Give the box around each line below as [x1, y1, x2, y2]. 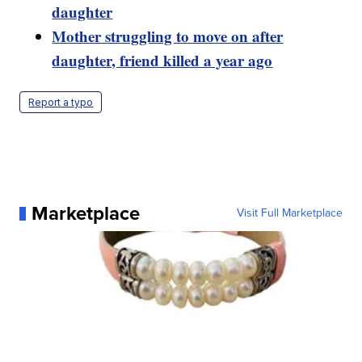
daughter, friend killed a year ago [52, 49, 273, 72]
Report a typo [28, 96, 94, 109]
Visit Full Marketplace [236, 204, 343, 222]
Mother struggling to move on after [52, 25, 284, 48]
